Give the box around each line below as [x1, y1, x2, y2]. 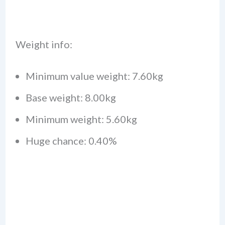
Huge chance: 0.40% [25, 135, 117, 147]
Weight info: [15, 38, 72, 51]
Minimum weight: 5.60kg [25, 113, 137, 126]
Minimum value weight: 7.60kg [25, 70, 163, 82]
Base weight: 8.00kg [25, 91, 116, 104]
